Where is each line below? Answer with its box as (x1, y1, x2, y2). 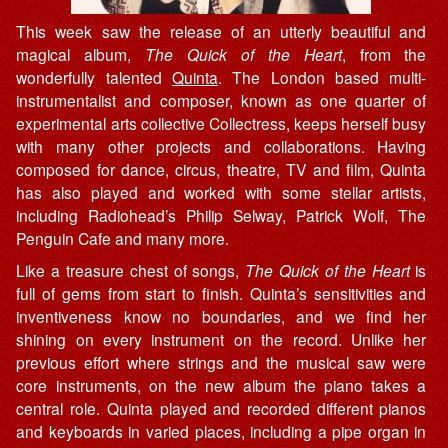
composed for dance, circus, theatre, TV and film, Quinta (16, 157, 427, 180)
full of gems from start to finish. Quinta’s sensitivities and (16, 282, 427, 305)
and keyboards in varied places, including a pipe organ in (16, 420, 427, 443)
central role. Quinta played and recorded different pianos (16, 397, 427, 420)
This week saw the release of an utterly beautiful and (16, 19, 427, 42)
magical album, (16, 42, 146, 65)
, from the (341, 42, 427, 65)
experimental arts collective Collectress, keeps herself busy (16, 111, 427, 134)
